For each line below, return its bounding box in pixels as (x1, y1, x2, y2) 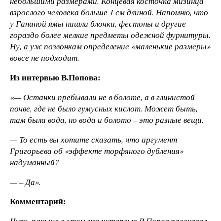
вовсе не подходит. (10, 52, 79, 64)
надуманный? (10, 156, 59, 168)
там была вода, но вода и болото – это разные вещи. (10, 114, 204, 126)
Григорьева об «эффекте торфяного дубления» (10, 145, 184, 156)
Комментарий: (10, 195, 66, 208)
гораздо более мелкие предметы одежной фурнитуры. (10, 29, 211, 41)
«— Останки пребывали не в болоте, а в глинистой (10, 91, 195, 103)
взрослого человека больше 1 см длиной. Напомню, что (10, 6, 208, 18)
